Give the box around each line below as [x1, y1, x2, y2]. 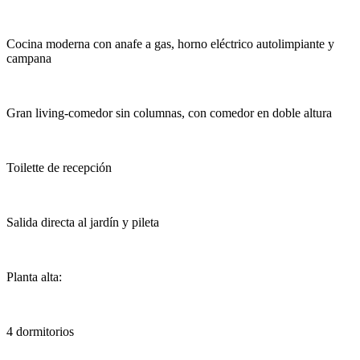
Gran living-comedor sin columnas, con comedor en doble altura [6, 106, 332, 121]
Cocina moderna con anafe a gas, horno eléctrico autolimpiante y [6, 37, 334, 51]
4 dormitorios [6, 325, 74, 339]
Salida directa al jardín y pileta [6, 215, 159, 230]
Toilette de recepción [6, 161, 112, 175]
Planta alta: [6, 270, 62, 284]
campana [6, 51, 51, 66]
